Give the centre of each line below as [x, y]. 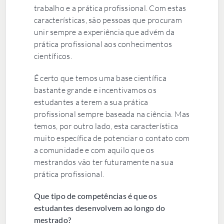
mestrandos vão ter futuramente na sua [103, 162]
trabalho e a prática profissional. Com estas [110, 8]
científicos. [53, 56]
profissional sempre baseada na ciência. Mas [112, 114]
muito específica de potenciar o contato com [112, 138]
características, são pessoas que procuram [108, 20]
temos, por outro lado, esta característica [106, 126]
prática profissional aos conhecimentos [103, 44]
